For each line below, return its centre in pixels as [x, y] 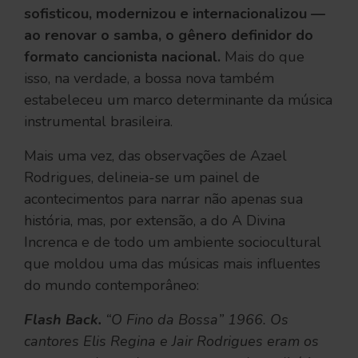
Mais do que [265, 56]
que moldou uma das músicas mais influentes [172, 263]
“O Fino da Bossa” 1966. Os [195, 319]
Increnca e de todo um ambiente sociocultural [173, 242]
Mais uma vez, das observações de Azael [155, 155]
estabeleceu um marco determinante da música [178, 99]
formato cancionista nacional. [124, 56]
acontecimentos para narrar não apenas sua [163, 199]
